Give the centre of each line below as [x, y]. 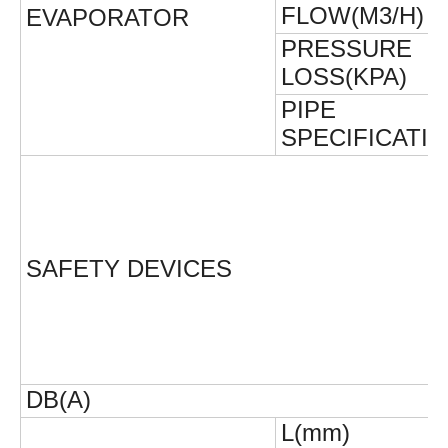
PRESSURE [346, 49]
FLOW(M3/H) [352, 16]
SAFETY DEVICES [129, 269]
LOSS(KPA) [344, 77]
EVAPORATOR [107, 18]
